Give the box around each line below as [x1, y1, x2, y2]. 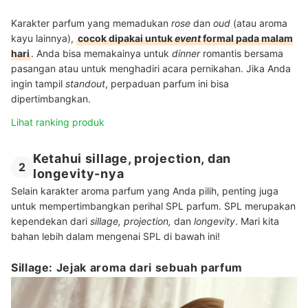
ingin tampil [11, 77, 65, 89]
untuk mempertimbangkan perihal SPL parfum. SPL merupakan [11, 199, 296, 212]
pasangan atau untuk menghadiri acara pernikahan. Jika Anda [11, 62, 291, 74]
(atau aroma [233, 16, 287, 29]
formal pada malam [203, 32, 293, 44]
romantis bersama [203, 47, 283, 59]
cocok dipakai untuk [78, 32, 175, 44]
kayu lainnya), [11, 32, 76, 44]
